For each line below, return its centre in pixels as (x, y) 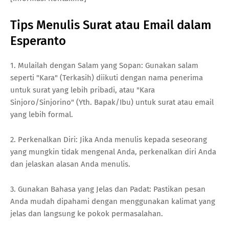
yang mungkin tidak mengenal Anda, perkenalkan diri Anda (113, 152)
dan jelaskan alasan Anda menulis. (70, 164)
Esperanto (38, 41)
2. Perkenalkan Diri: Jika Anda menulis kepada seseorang (109, 139)
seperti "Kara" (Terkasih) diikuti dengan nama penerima (107, 77)
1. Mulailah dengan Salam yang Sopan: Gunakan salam (104, 65)
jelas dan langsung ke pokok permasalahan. (87, 213)
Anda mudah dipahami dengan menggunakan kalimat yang (113, 201)
